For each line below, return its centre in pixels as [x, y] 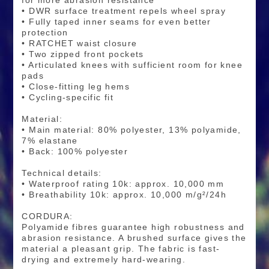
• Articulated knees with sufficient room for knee [132, 65]
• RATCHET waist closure [81, 44]
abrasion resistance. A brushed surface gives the [134, 238]
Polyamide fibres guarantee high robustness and [133, 227]
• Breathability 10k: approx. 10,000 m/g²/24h [126, 195]
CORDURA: [47, 216]
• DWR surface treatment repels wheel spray [124, 11]
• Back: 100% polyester [75, 152]
